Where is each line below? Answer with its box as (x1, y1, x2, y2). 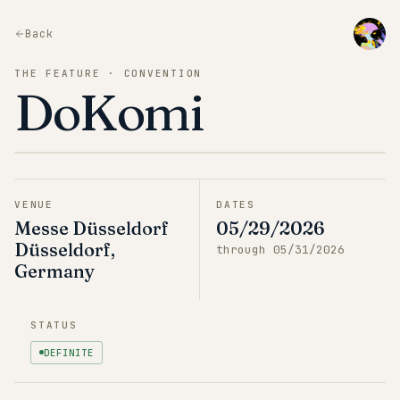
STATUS (30, 319, 78, 331)
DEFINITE (44, 346, 95, 359)
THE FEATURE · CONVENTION (14, 67, 203, 79)
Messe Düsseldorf (14, 217, 169, 239)
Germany (14, 260, 95, 282)
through (216, 242, 273, 257)
